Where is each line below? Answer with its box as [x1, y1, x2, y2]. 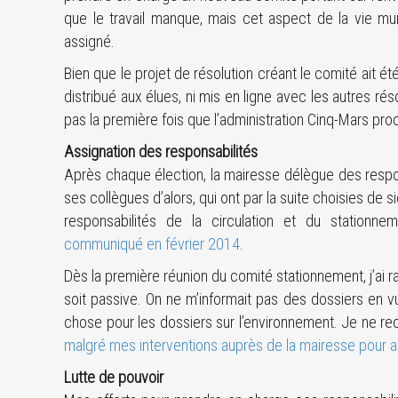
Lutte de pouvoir [64, 368, 163, 386]
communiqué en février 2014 [64, 235, 240, 253]
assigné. [64, 32, 115, 51]
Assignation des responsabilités [64, 142, 258, 161]
